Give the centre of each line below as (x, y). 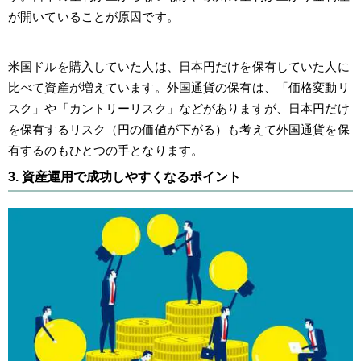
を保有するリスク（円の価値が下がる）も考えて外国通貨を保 (179, 129)
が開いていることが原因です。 (93, 16)
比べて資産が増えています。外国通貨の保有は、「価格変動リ (179, 87)
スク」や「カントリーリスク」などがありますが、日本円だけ (179, 108)
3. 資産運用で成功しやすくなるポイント (124, 176)
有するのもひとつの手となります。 (106, 150)
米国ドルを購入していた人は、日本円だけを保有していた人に (179, 66)
